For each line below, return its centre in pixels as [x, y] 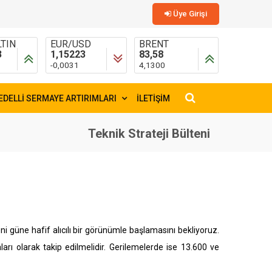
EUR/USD [70, 44]
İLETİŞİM [153, 98]
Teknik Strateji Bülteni [149, 134]
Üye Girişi [189, 14]
